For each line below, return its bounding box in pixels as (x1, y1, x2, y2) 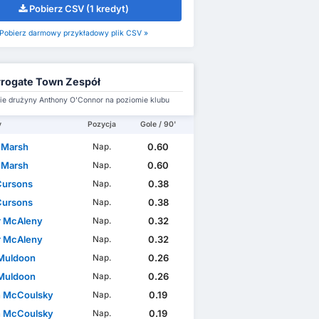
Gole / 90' (140, 120, 176, 130)
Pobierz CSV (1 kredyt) (28, 3, 129, 15)
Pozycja (87, 120, 116, 130)
